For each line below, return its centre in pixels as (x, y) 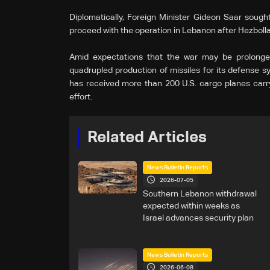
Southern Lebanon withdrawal (199, 194)
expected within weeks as (191, 206)
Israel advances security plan (198, 218)
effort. (81, 97)
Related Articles (147, 138)
